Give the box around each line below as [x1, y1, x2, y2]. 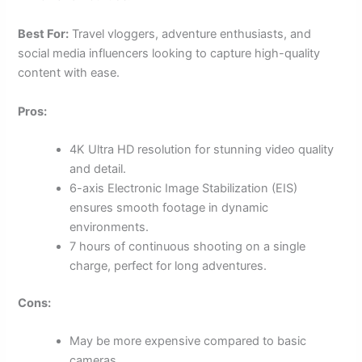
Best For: [18, 27, 69, 42]
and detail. [69, 161, 127, 176]
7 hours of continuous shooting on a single [69, 238, 306, 254]
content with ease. [18, 65, 120, 81]
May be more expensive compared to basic [69, 334, 307, 349]
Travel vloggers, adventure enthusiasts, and [69, 27, 312, 42]
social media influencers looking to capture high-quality [18, 46, 321, 61]
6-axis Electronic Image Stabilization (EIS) [69, 180, 298, 196]
